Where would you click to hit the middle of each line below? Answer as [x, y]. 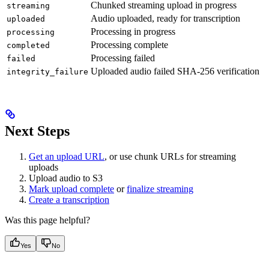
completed [28, 46]
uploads [44, 168]
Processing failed [123, 58]
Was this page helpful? [47, 220]
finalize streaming [160, 189]
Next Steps [37, 131]
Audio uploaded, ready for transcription [165, 19]
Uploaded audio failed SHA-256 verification [175, 71]
